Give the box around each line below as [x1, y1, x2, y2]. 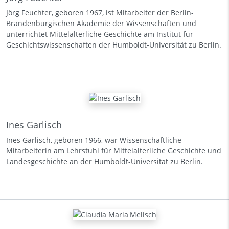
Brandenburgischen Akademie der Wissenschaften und [6, 18, 196, 29]
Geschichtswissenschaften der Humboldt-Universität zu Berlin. [6, 40, 221, 50]
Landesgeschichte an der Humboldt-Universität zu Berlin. [6, 156, 203, 166]
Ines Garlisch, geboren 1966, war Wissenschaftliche [6, 134, 181, 145]
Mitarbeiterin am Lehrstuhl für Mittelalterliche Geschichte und [6, 145, 221, 155]
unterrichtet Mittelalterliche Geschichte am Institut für [6, 29, 193, 39]
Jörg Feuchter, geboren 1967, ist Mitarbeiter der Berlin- [6, 8, 194, 18]
